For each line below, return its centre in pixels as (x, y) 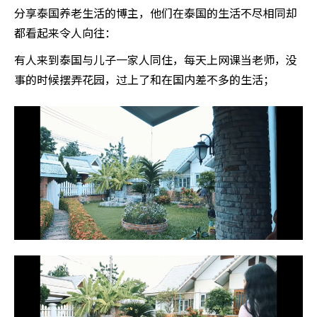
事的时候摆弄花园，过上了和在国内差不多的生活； (144, 81)
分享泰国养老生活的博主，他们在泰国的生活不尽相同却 (156, 14)
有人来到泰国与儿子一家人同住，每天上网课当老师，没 (156, 61)
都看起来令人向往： (65, 34)
